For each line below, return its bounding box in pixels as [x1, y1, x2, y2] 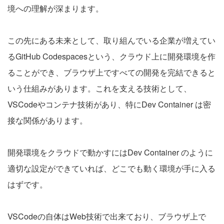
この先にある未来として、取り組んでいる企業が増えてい [7, 34, 215, 46]
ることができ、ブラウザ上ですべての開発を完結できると [7, 66, 215, 78]
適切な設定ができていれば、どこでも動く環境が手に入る [7, 162, 215, 174]
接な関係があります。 [7, 114, 87, 126]
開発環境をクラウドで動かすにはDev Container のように [7, 146, 213, 158]
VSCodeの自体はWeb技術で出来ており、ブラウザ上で [7, 210, 206, 222]
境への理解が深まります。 [7, 2, 103, 14]
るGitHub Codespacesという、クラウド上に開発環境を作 [7, 50, 215, 62]
